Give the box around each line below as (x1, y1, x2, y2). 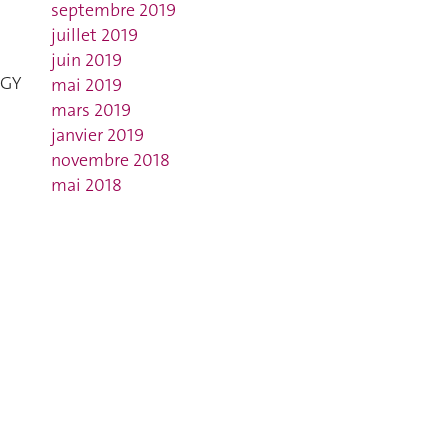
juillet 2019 (50, 23, 138, 47)
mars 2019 (50, 98, 131, 122)
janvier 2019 (50, 123, 144, 147)
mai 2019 (50, 73, 122, 97)
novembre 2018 (50, 148, 170, 172)
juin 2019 (50, 48, 122, 72)
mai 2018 (50, 173, 122, 197)
